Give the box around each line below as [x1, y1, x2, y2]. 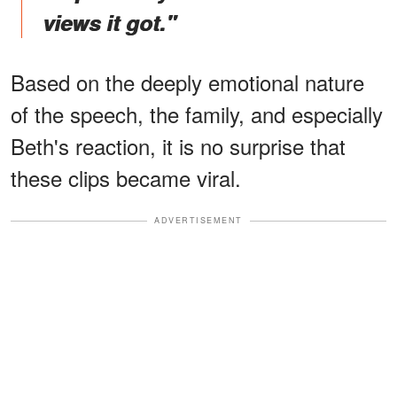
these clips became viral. [11, 162, 241, 194]
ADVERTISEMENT [154, 214, 243, 227]
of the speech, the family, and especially [11, 98, 383, 130]
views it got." [43, 7, 175, 38]
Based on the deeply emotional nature [11, 66, 364, 98]
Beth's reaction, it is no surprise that [11, 130, 346, 162]
